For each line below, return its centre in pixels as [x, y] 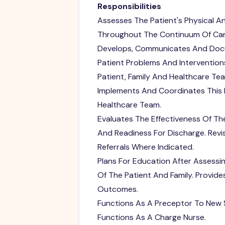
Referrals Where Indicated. [145, 147]
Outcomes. [118, 189]
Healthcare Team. [129, 104]
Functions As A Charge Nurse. [151, 217]
